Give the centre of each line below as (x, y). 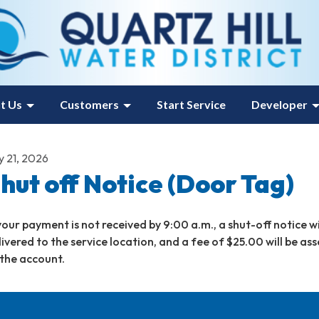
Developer (279, 104)
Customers (89, 104)
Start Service (191, 104)
